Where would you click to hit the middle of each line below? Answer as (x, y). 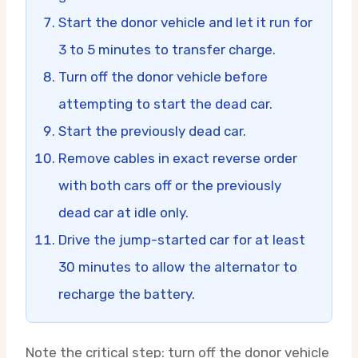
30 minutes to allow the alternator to (178, 267)
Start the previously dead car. (152, 131)
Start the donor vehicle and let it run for (185, 22)
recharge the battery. (127, 294)
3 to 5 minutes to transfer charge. (167, 49)
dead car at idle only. (123, 212)
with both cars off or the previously (170, 185)
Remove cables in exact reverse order (178, 158)
